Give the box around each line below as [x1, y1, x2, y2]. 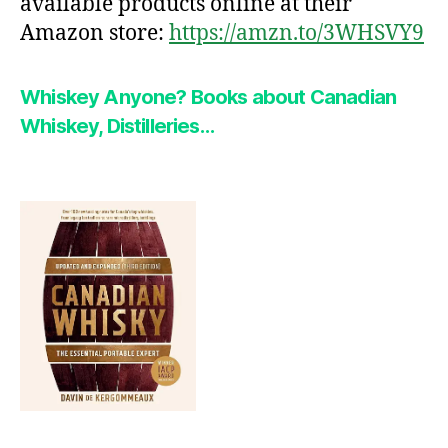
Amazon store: [20, 20, 169, 48]
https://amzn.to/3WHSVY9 [169, 20, 424, 48]
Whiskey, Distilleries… [20, 114, 214, 139]
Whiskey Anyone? [20, 85, 187, 110]
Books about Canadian [186, 85, 397, 110]
